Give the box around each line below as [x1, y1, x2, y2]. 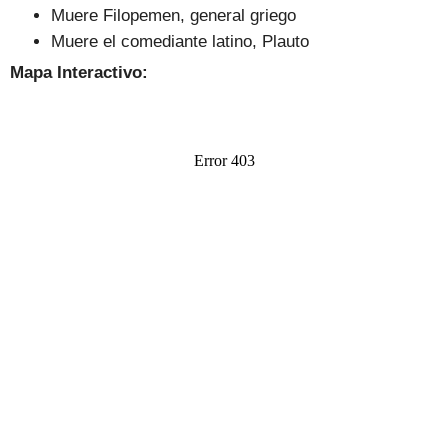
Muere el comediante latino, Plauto [51, 31, 310, 50]
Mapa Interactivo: [10, 63, 148, 82]
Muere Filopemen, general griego [51, 5, 297, 24]
